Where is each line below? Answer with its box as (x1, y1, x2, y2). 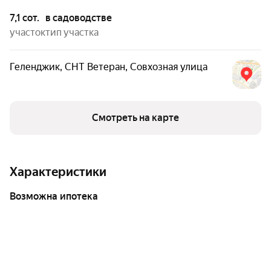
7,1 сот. (10, 12, 39, 24)
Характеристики (10, 165, 106, 179)
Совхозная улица (130, 61, 207, 73)
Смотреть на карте (92, 112, 179, 123)
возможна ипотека (16, 191, 98, 202)
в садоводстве (45, 12, 112, 24)
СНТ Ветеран (65, 61, 125, 73)
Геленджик (10, 61, 60, 73)
